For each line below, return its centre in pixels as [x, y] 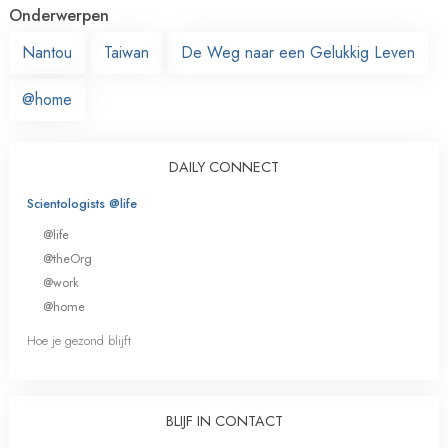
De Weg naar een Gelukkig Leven [298, 52]
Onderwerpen [59, 15]
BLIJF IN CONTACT [224, 421]
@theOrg [67, 258]
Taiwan [126, 52]
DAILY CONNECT [224, 166]
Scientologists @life [82, 203]
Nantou [47, 52]
